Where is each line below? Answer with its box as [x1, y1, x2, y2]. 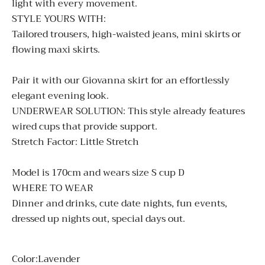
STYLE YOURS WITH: [12, 11, 106, 28]
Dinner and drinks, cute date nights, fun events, [12, 195, 227, 212]
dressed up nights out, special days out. [12, 211, 188, 228]
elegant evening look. [12, 88, 109, 105]
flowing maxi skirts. [12, 41, 102, 59]
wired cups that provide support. [12, 118, 160, 135]
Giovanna [82, 72, 128, 89]
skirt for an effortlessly [128, 72, 230, 89]
